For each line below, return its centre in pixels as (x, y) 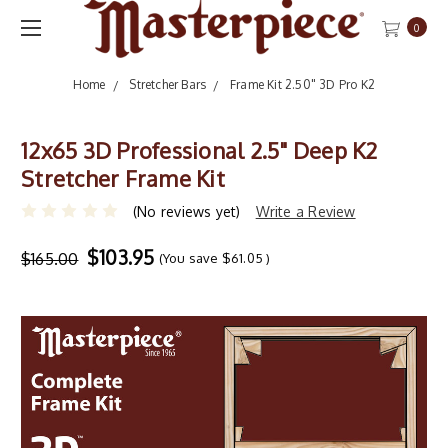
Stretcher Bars (168, 84)
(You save (188, 257)
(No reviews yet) (187, 211)
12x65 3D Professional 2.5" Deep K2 (199, 150)
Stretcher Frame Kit (123, 178)
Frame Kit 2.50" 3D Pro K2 (302, 84)
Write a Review (305, 211)
